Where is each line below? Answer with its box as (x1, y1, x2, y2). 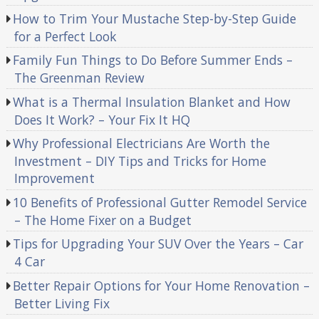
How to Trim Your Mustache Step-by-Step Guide (13, 9, 297, 27)
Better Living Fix (14, 294, 110, 312)
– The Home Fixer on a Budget (14, 211, 192, 229)
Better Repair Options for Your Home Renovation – (13, 276, 310, 294)
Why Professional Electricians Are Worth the (13, 135, 271, 152)
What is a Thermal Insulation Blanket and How (13, 93, 291, 110)
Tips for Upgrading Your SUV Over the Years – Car (13, 235, 304, 253)
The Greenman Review (14, 69, 145, 87)
